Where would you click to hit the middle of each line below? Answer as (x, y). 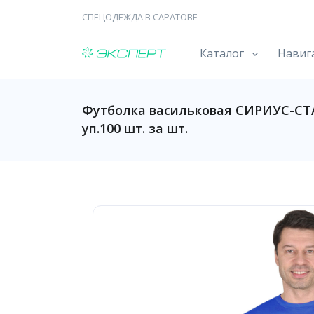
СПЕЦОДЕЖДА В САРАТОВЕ (140, 17)
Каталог (222, 53)
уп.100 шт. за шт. (135, 128)
